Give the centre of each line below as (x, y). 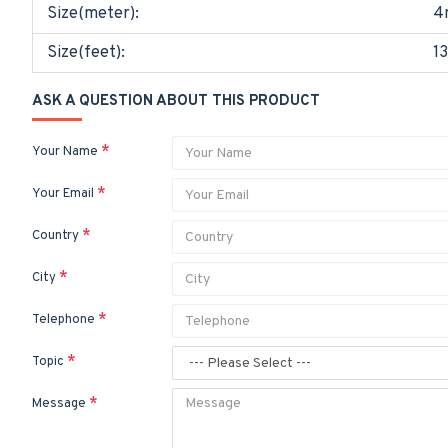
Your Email (63, 194)
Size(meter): (93, 14)
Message (59, 404)
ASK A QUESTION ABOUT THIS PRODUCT (176, 101)
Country (55, 236)
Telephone (63, 320)
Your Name (65, 152)
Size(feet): (86, 53)
